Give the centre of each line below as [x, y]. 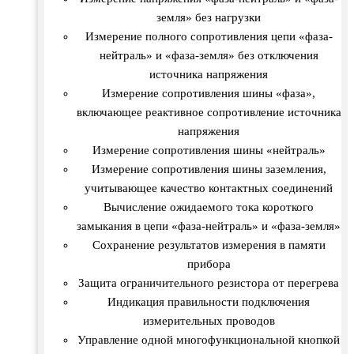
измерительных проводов [209, 320]
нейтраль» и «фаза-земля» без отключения [209, 55]
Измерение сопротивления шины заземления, [209, 169]
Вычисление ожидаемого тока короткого [209, 207]
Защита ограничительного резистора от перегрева [209, 282]
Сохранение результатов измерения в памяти [209, 245]
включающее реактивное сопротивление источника [209, 112]
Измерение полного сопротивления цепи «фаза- [209, 36]
